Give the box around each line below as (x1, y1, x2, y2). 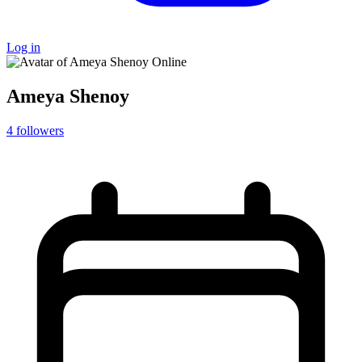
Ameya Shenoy (6, 85, 129, 107)
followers (16, 123, 64, 137)
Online (152, 55, 187, 69)
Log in (6, 40, 40, 54)
